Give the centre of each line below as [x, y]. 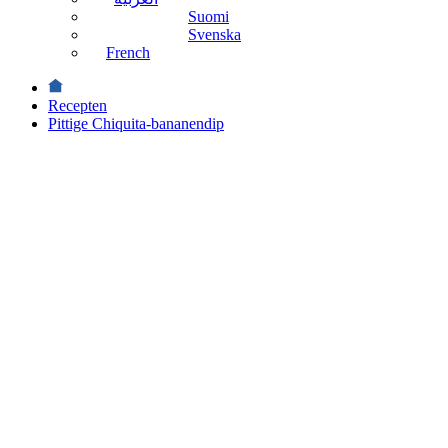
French [128, 52]
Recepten [77, 105]
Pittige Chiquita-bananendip [136, 123]
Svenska [214, 34]
